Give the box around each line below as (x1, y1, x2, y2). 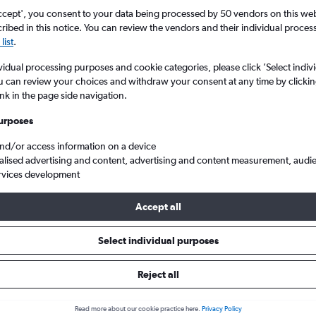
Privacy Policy (201, 305, 242, 313)
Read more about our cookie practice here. (74, 305, 200, 313)
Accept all (135, 201, 181, 212)
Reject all (137, 269, 179, 280)
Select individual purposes (97, 235, 219, 246)
